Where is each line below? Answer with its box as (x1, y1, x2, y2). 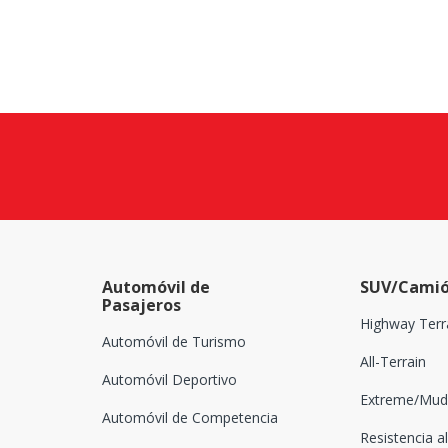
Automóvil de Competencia (102, 408, 278, 428)
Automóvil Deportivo (102, 370, 237, 390)
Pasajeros (102, 294, 181, 317)
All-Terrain (359, 352, 426, 372)
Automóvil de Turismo (102, 332, 246, 352)
